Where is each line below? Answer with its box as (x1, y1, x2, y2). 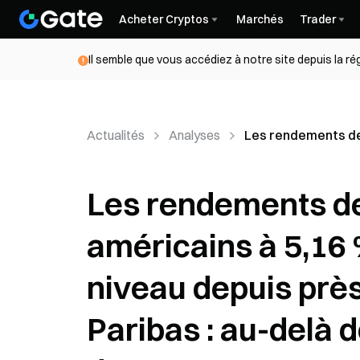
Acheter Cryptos (119, 12, 209, 27)
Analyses (169, 127, 220, 143)
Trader (300, 12, 336, 27)
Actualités (87, 127, 145, 143)
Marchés (236, 12, 284, 27)
